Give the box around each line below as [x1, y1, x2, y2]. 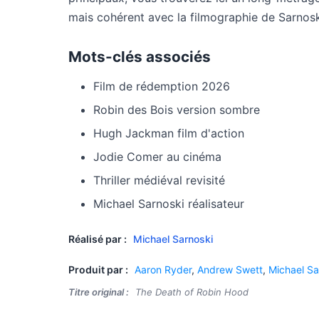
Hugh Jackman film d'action [93, 126, 244, 140]
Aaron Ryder [135, 263, 192, 276]
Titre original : [68, 286, 129, 298]
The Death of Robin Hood [132, 286, 249, 298]
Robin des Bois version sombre [93, 103, 260, 117]
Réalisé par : [68, 233, 127, 245]
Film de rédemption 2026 [93, 79, 230, 93]
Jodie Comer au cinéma [93, 150, 221, 164]
